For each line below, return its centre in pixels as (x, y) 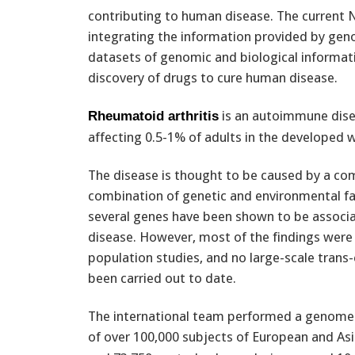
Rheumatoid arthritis (153, 116)
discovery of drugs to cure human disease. (213, 77)
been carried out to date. (162, 278)
